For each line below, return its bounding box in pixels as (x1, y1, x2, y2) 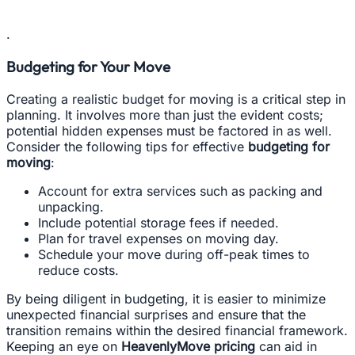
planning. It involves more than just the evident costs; (6, 106, 323, 123)
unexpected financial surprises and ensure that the (6, 306, 306, 323)
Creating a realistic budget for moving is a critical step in (6, 90, 345, 107)
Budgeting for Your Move (6, 57, 170, 77)
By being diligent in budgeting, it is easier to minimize (6, 290, 326, 307)
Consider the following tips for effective (6, 138, 248, 155)
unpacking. (38, 198, 104, 215)
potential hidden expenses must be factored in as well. (6, 122, 332, 139)
